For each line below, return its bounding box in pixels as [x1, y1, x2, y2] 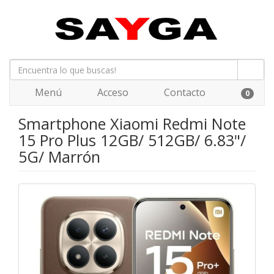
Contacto [161, 86, 206, 99]
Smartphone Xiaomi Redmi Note [18, 113, 246, 134]
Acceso [95, 86, 128, 99]
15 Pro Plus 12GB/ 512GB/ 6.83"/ [18, 130, 246, 150]
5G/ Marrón [18, 146, 100, 167]
